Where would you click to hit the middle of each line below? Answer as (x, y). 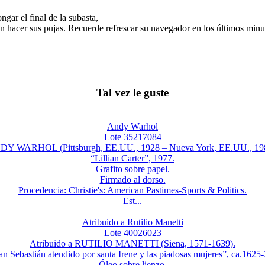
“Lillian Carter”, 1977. (132, 158)
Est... (132, 201)
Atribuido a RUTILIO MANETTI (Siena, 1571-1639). (132, 243)
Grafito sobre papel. (132, 169)
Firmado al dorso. (132, 179)
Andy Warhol (132, 126)
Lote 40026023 (132, 232)
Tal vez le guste (132, 93)
